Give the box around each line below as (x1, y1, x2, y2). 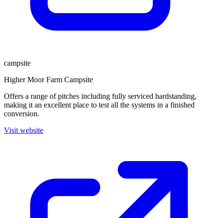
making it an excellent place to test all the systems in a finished (4, 101, 195, 109)
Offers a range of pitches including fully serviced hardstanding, (4, 92, 197, 100)
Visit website (4, 126, 43, 134)
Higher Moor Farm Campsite (4, 75, 93, 84)
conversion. (4, 109, 39, 118)
